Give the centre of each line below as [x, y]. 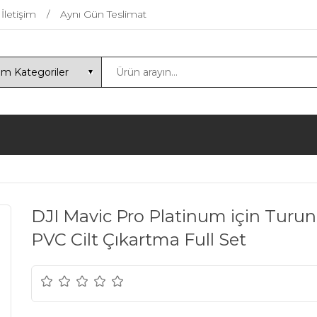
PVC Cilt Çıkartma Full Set [139, 240]
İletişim [19, 14]
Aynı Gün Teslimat [103, 14]
